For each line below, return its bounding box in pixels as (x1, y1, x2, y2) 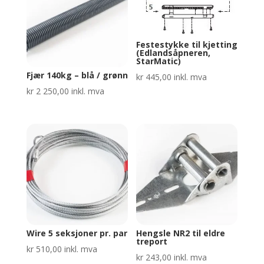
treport (136, 235, 168, 247)
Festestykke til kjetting (136, 39, 238, 51)
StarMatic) (136, 55, 181, 67)
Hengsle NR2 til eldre (136, 227, 226, 239)
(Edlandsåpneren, (136, 47, 211, 59)
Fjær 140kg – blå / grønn (26, 70, 128, 81)
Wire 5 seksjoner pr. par (26, 227, 127, 239)
